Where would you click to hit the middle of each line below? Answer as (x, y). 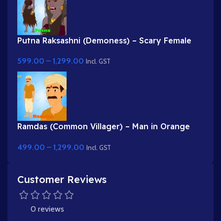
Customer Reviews (62, 179)
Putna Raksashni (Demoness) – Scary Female (104, 40)
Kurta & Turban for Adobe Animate (87, 137)
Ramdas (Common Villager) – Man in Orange (104, 127)
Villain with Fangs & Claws (68, 51)
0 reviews (47, 209)
